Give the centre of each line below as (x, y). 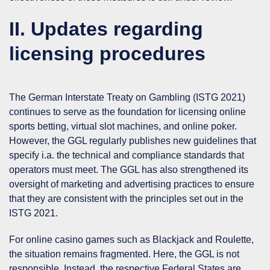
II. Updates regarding (106, 29)
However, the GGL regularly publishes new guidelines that (133, 140)
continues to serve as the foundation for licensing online (127, 111)
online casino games (70, 239)
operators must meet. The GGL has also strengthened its (129, 169)
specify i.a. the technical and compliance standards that (127, 155)
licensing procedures (110, 53)
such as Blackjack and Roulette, (184, 239)
